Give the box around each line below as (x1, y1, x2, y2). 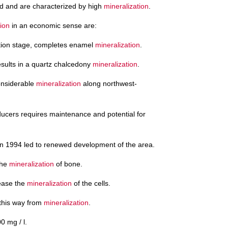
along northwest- (81, 79, 137, 88)
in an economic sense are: (10, 21, 97, 30)
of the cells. (72, 179, 110, 187)
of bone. (54, 159, 82, 168)
